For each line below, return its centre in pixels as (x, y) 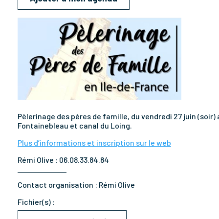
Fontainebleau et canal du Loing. (76, 125)
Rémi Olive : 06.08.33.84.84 (63, 160)
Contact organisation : (58, 185)
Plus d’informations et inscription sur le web (94, 142)
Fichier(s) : (36, 202)
